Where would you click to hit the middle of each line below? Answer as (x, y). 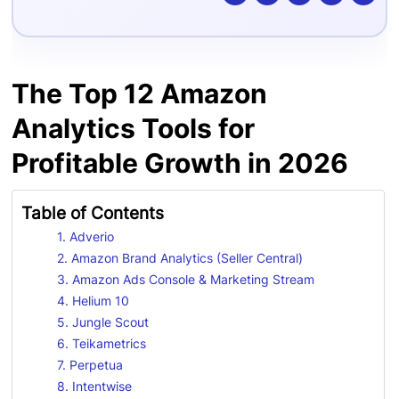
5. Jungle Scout (103, 322)
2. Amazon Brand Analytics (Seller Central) (180, 257)
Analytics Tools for (134, 128)
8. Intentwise (95, 386)
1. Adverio (86, 236)
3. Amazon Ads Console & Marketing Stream (186, 279)
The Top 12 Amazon (140, 93)
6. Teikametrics (102, 343)
